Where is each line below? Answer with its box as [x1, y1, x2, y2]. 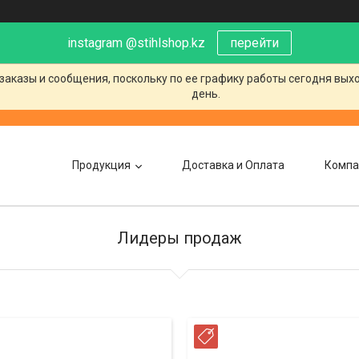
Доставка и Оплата [182, 158, 284, 171]
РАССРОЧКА [219, 332, 285, 345]
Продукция [72, 158, 131, 171]
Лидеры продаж [117, 228, 242, 248]
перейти [230, 35, 279, 50]
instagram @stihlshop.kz [67, 35, 205, 50]
